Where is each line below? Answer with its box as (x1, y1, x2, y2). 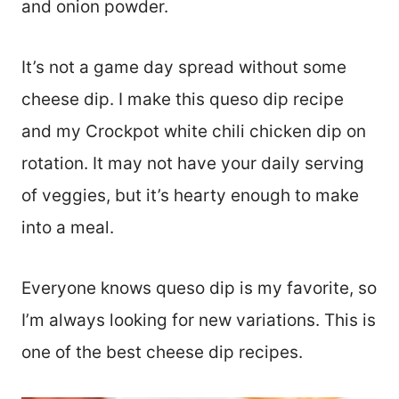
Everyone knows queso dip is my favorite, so (21, 277, 377, 298)
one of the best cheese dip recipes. (21, 341, 303, 362)
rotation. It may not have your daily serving (21, 152, 364, 174)
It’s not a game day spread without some (21, 56, 346, 77)
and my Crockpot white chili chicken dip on (21, 120, 366, 142)
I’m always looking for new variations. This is (21, 309, 376, 330)
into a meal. (21, 216, 114, 238)
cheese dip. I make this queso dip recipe (21, 88, 344, 110)
